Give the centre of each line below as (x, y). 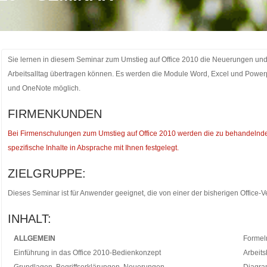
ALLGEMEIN (34, 238)
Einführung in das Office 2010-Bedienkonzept (87, 253)
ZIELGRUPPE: (46, 173)
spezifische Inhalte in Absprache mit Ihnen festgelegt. (93, 148)
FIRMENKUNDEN (55, 114)
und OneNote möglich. (44, 88)
